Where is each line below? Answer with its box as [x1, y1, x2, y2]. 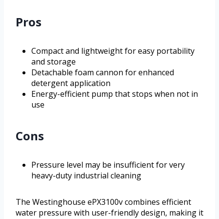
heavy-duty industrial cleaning [31, 170, 141, 181]
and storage [31, 56, 76, 67]
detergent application [31, 78, 110, 89]
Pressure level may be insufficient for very [31, 159, 185, 171]
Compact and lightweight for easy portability [31, 45, 195, 57]
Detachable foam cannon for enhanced [31, 67, 174, 78]
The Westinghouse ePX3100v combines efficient [16, 197, 191, 208]
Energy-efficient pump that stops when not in [31, 88, 198, 100]
